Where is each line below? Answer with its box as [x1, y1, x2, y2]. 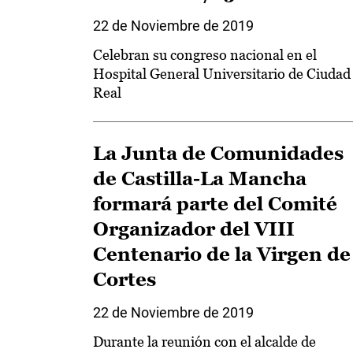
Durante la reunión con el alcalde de [93, 333, 316, 350]
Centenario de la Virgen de [93, 243, 351, 265]
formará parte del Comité [93, 193, 337, 214]
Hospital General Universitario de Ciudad [93, 65, 351, 82]
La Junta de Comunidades [93, 143, 344, 164]
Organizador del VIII [93, 218, 295, 240]
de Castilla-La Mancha [93, 168, 307, 189]
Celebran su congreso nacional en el [93, 46, 317, 63]
